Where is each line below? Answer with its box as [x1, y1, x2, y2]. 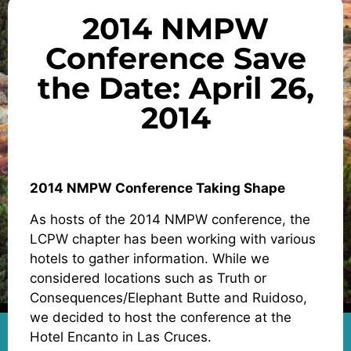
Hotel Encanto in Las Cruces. [30, 328, 212, 345]
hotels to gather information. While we [30, 250, 270, 266]
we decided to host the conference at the [30, 309, 291, 325]
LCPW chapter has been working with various [30, 230, 316, 247]
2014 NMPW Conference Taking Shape [30, 180, 285, 197]
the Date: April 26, [37, 70, 314, 107]
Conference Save [45, 40, 306, 78]
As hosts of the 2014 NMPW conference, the [30, 211, 310, 227]
